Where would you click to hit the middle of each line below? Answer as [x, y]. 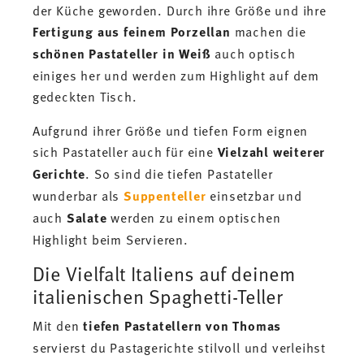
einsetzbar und [254, 195]
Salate [87, 217]
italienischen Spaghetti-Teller [157, 296]
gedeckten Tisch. [84, 95]
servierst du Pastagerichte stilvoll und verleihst [179, 347]
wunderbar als [78, 195]
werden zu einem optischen [194, 217]
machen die [268, 30]
